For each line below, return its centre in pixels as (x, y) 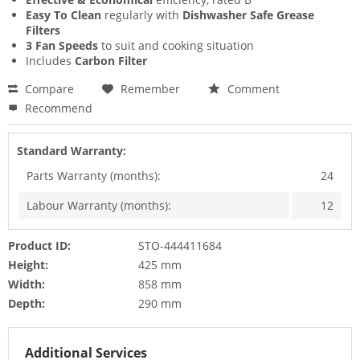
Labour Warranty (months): (99, 206)
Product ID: (39, 246)
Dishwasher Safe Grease (248, 15)
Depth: (27, 304)
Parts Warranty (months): (94, 176)
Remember (150, 89)
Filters (43, 31)
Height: (28, 265)
